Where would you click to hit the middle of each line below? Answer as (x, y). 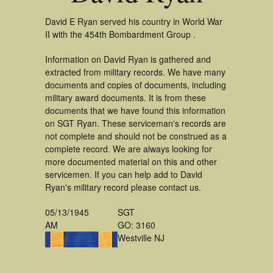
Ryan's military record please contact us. (123, 187)
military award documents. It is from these (126, 97)
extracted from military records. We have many (135, 72)
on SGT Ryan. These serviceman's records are (136, 123)
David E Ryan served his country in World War (134, 21)
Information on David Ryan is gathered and (128, 59)
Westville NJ (141, 238)
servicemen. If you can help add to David (124, 174)
